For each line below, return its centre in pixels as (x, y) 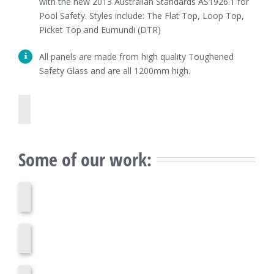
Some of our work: (85, 159)
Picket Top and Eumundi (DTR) (100, 29)
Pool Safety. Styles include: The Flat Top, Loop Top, (141, 15)
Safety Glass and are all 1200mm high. (114, 70)
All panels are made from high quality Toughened (136, 56)
